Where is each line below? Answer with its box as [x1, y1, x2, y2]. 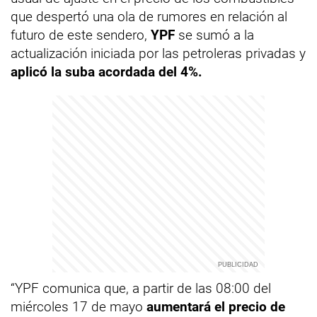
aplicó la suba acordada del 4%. [11, 64, 202, 80]
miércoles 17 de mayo [11, 299, 146, 315]
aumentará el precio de [146, 299, 285, 315]
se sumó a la [175, 27, 254, 43]
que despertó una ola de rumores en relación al [11, 8, 287, 25]
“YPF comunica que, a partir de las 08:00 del [11, 280, 271, 296]
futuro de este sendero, [11, 27, 151, 43]
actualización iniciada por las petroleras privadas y [11, 45, 306, 62]
